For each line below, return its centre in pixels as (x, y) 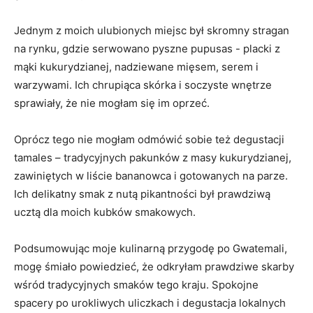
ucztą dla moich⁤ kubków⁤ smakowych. (105, 212)
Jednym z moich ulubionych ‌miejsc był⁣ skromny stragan (152, 31)
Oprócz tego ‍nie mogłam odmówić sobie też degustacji (149, 140)
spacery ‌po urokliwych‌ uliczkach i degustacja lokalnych (150, 303)
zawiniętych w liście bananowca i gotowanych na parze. (151, 176)
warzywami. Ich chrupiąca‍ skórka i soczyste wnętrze (143, 85)
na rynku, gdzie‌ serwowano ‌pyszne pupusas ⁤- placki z (147, 49)
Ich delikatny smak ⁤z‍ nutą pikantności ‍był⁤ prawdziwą (142, 194)
